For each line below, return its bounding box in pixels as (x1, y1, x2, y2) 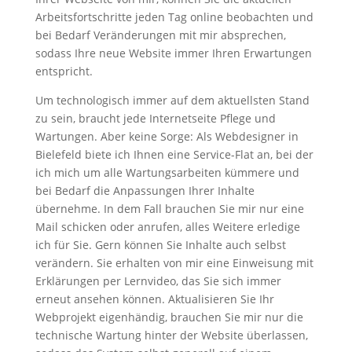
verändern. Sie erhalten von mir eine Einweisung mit (35, 255, 313, 270)
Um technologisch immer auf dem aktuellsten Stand (35, 93, 310, 108)
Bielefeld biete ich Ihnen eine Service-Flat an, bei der (35, 147, 313, 162)
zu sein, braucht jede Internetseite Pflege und (35, 111, 276, 126)
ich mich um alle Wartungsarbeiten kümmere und (35, 165, 299, 180)
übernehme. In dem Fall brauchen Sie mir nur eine (35, 201, 304, 216)
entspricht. (35, 64, 93, 79)
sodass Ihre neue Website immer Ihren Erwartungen (35, 46, 312, 60)
